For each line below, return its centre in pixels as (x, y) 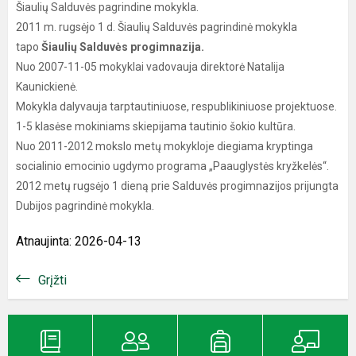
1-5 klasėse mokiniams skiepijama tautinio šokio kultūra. (156, 126)
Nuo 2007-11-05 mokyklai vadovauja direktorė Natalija (150, 67)
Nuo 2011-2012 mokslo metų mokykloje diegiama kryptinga (164, 146)
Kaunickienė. (47, 87)
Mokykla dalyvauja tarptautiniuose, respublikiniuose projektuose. (176, 106)
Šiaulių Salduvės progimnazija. (123, 47)
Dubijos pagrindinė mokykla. (85, 206)
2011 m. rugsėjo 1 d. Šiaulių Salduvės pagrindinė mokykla (157, 27)
